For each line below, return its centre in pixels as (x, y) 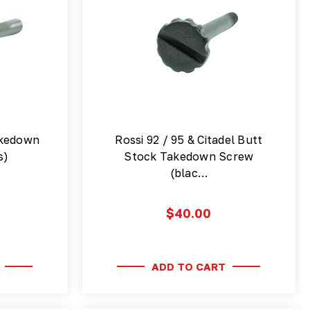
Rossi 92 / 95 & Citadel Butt (189, 140)
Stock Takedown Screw (189, 157)
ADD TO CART (189, 266)
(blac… (189, 173)
